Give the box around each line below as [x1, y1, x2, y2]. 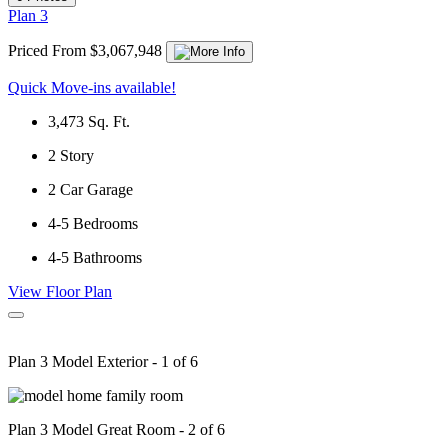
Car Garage [60, 181, 133, 199]
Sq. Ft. [88, 113, 130, 131]
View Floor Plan [8, 283, 112, 301]
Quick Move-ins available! [8, 79, 176, 97]
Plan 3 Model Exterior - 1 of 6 [8, 353, 198, 371]
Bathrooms [73, 249, 142, 267]
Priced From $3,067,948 [8, 42, 166, 60]
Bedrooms [73, 215, 138, 233]
